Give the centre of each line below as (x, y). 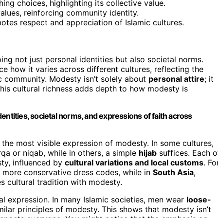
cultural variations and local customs (134, 162)
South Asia (173, 172)
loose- (199, 199)
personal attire (176, 79)
